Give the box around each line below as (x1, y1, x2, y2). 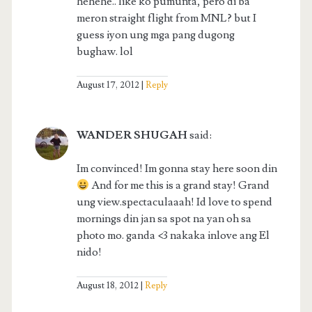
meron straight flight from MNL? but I (76, 11, 256, 26)
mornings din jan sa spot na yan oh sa (76, 212, 251, 226)
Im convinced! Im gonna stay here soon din (76, 162, 277, 176)
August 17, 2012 (76, 79, 139, 91)
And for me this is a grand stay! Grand (88, 178, 270, 193)
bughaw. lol (76, 45, 133, 59)
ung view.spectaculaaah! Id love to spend (76, 195, 272, 210)
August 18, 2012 (76, 280, 139, 292)
